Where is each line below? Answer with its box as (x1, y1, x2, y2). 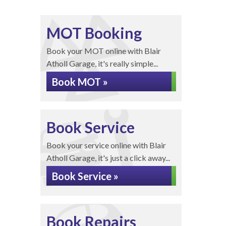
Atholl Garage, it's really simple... (46, 59, 158, 68)
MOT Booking (46, 24, 142, 42)
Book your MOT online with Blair (46, 46, 161, 55)
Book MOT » (51, 76, 108, 88)
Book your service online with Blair (46, 140, 166, 150)
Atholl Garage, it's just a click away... (46, 153, 170, 162)
